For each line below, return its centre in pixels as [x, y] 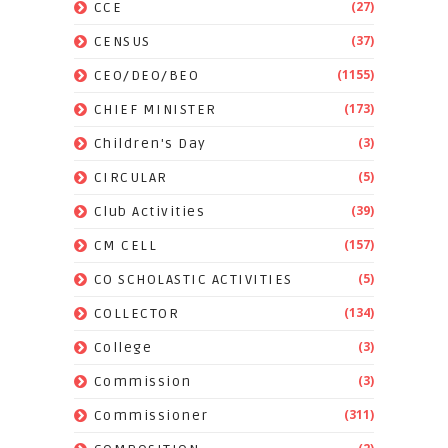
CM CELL [125, 246]
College [123, 348]
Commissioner [151, 416]
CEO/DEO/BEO [146, 76]
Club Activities [149, 212]
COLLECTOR [136, 314]
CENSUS [122, 42]
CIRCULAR [130, 178]
